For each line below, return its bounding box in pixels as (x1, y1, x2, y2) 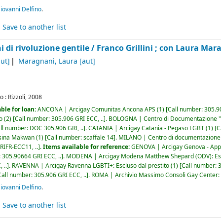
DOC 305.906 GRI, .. (30, 123, 84, 133)
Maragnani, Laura (18, 56, 78, 67)
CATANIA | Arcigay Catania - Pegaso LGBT (88, 123, 205, 133)
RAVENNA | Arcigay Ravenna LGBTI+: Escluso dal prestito (12, 161, 170, 170)
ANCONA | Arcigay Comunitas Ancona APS (37, 105, 156, 114)
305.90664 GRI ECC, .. (2, 151, 62, 161)
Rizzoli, (8, 92, 27, 102)
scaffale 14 (83, 133, 114, 142)
